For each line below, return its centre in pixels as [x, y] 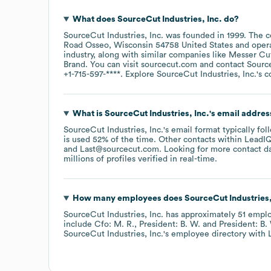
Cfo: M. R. [114, 224]
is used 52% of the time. [111, 139]
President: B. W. [170, 224]
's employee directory [205, 234]
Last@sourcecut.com [119, 149]
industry [78, 55]
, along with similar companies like [161, 55]
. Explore [139, 74]
